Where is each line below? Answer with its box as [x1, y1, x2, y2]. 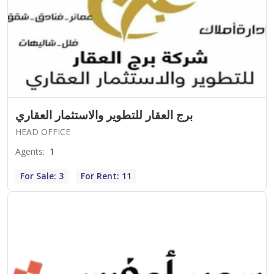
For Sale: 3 [20, 170, 64, 182]
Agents [15, 146, 43, 158]
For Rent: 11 [81, 170, 131, 182]
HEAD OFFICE [15, 126, 70, 138]
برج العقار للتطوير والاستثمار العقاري [15, 107, 193, 124]
